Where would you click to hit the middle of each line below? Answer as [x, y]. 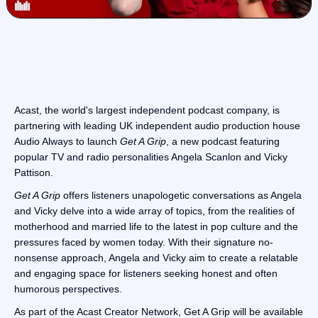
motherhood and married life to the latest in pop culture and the [156, 227]
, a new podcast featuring [223, 142]
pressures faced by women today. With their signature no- [144, 242]
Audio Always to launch [67, 142]
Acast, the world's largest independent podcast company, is [147, 110]
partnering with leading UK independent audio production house [157, 126]
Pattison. [34, 173]
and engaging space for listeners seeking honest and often [146, 274]
